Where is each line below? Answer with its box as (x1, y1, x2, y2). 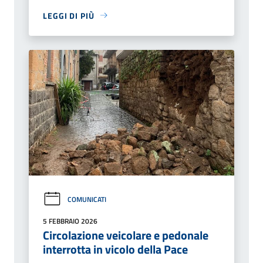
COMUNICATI (68, 193, 106, 205)
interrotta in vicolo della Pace (43, 240, 188, 259)
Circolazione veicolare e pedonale (43, 226, 208, 245)
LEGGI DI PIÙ (43, 9, 95, 22)
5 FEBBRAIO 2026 (43, 215, 97, 227)
